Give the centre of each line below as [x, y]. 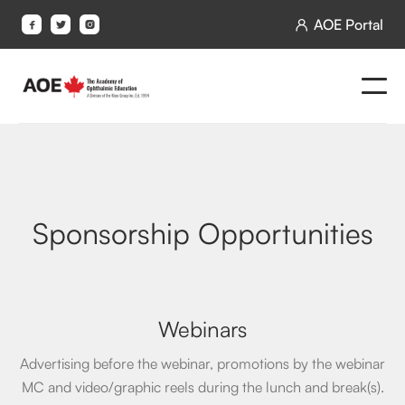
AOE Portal [348, 24]
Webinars [202, 327]
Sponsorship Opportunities [202, 231]
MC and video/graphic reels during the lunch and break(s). [202, 386]
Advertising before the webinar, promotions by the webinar [202, 363]
